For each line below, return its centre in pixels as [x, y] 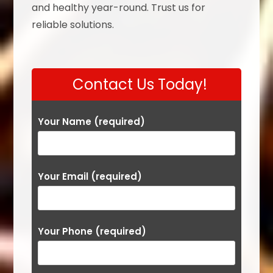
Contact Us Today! [140, 85]
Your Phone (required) [92, 232]
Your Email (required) [90, 177]
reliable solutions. [73, 25]
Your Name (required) [92, 122]
